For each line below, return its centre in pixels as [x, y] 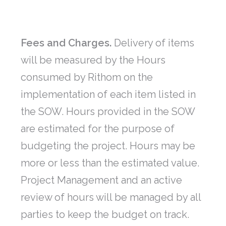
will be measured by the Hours [93, 60]
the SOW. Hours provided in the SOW [108, 112]
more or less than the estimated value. [110, 163]
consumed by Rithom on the [87, 77]
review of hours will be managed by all [111, 197]
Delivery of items [153, 43]
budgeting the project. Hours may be [108, 146]
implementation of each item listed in [108, 95]
